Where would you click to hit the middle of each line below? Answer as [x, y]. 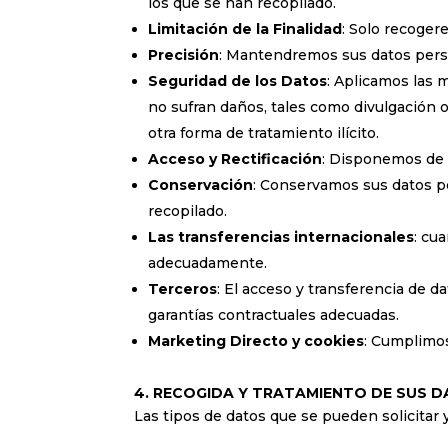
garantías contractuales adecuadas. [274, 314]
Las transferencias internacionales [281, 236]
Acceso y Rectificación [235, 158]
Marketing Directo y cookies [256, 340]
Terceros [183, 288]
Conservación [201, 184]
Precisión [184, 54]
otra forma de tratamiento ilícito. [264, 132]
